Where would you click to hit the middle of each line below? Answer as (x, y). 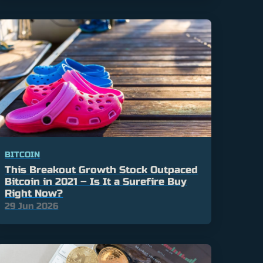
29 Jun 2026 (32, 206)
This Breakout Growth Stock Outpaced (102, 170)
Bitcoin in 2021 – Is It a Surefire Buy (96, 182)
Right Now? (34, 194)
